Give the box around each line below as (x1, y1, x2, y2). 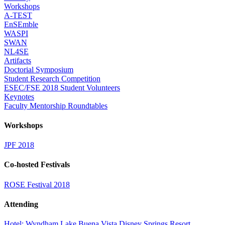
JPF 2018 (4, 141, 34, 150)
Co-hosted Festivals (4, 160, 70, 169)
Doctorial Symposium (4, 65, 73, 74)
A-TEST (4, 11, 32, 20)
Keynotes (4, 92, 34, 101)
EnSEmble (4, 20, 38, 29)
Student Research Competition (4, 74, 100, 83)
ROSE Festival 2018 (4, 180, 70, 189)
